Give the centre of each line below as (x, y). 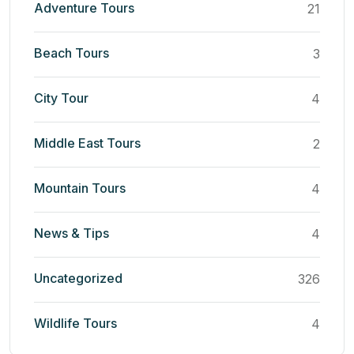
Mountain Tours (80, 188)
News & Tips (72, 233)
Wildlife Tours (75, 323)
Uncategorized (78, 278)
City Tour (61, 98)
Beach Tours (72, 53)
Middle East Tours (87, 143)
